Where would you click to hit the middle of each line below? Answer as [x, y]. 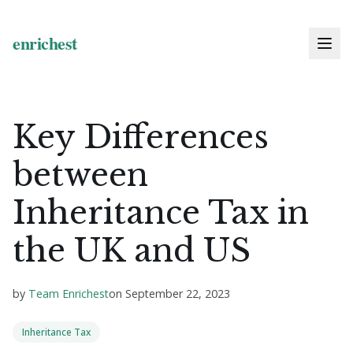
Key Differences [141, 137]
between [80, 175]
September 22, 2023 [178, 294]
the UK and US [132, 251]
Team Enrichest [69, 294]
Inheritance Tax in [161, 213]
